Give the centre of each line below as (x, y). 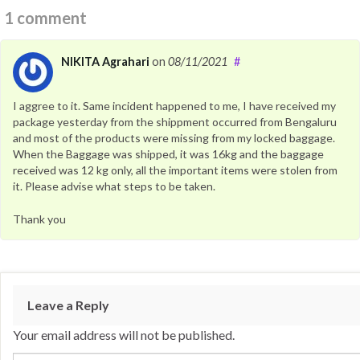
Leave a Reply (68, 305)
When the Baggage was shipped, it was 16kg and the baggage (168, 154)
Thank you (39, 219)
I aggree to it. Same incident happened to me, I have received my (174, 106)
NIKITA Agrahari (105, 61)
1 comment (45, 18)
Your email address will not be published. (124, 335)
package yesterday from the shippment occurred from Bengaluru (175, 122)
